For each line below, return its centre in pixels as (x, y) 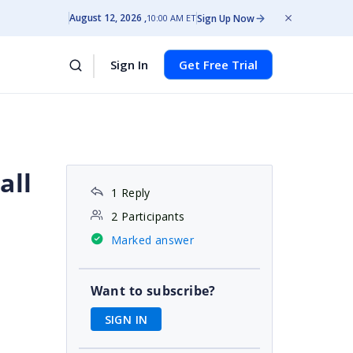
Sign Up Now (226, 18)
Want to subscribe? (153, 291)
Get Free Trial (218, 65)
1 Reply (130, 193)
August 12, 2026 (106, 18)
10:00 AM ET (171, 18)
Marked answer (152, 240)
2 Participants (148, 216)
